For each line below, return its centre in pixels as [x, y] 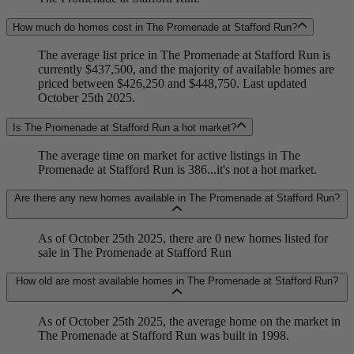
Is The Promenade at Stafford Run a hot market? [124, 127]
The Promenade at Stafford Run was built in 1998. [164, 336]
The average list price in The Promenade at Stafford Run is [184, 55]
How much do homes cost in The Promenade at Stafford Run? [155, 28]
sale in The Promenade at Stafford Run [135, 252]
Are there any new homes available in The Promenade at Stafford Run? [177, 198]
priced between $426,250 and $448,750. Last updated [172, 84]
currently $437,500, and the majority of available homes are [186, 70]
